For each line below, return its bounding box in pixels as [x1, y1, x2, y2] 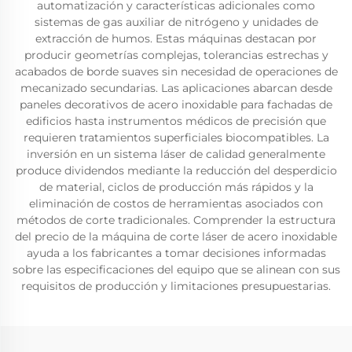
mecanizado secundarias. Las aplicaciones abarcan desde [20, 81, 332, 95]
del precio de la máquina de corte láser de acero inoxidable [15, 229, 337, 244]
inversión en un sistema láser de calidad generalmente [27, 147, 325, 161]
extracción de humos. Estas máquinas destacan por [35, 31, 317, 46]
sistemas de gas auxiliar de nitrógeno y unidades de [34, 15, 318, 29]
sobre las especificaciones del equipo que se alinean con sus [12, 262, 340, 277]
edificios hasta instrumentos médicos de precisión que [26, 114, 326, 128]
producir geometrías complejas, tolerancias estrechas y [24, 48, 328, 62]
